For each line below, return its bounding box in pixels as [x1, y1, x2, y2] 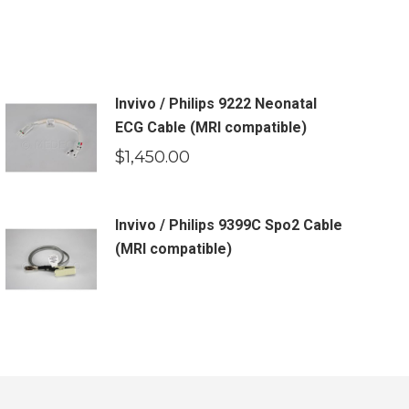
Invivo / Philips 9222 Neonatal [114, 95, 317, 112]
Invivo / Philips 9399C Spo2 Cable [114, 216, 342, 234]
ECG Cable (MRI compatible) [114, 119, 307, 136]
